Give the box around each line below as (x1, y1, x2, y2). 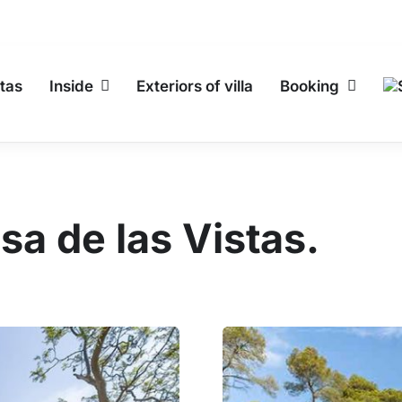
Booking (280, 76, 340, 95)
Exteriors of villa (136, 76, 254, 95)
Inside (48, 76, 93, 95)
